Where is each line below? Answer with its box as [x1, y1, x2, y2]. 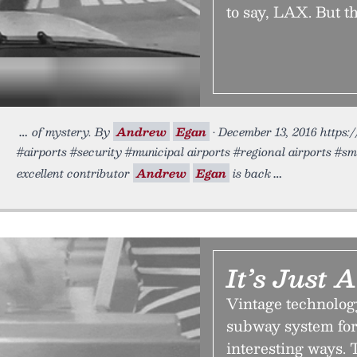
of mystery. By [32, 122, 113, 141]
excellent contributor [17, 163, 133, 182]
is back [229, 163, 271, 182]
